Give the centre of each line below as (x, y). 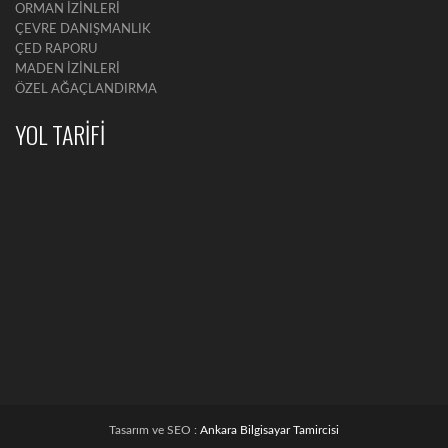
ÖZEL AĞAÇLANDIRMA (86, 89)
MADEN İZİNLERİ (67, 69)
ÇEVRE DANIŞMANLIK (83, 29)
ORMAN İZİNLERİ (67, 9)
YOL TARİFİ (60, 134)
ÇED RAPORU (56, 49)
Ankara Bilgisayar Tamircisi (269, 430)
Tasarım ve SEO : (154, 430)
